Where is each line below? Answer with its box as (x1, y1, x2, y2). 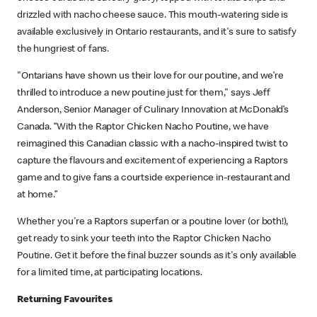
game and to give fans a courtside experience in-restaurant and (17, 173, 290, 183)
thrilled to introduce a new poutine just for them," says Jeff (17, 88, 271, 98)
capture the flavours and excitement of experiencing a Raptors (17, 156, 289, 166)
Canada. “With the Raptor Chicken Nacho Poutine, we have (17, 122, 269, 132)
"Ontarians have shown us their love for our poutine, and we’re (17, 71, 284, 81)
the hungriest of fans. (17, 44, 111, 54)
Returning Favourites (17, 294, 113, 305)
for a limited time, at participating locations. (17, 267, 204, 278)
